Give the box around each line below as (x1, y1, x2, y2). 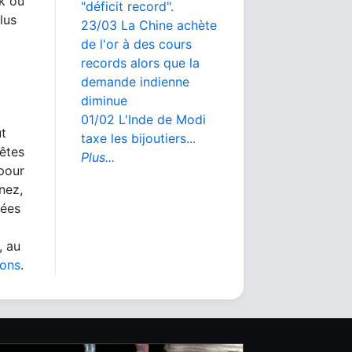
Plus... (81, 149, 115, 165)
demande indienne (81, 74, 189, 90)
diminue (81, 93, 127, 108)
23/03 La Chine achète (81, 17, 217, 33)
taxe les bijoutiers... (81, 130, 196, 146)
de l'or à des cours (81, 36, 192, 52)
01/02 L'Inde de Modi (81, 112, 206, 127)
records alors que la (81, 55, 200, 71)
